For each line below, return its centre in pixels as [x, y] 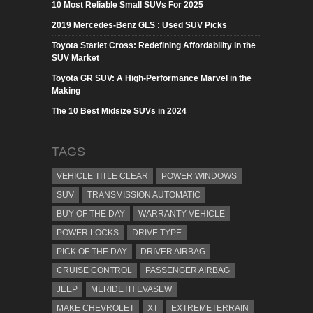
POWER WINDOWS [199, 176]
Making [66, 90]
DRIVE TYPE [157, 232]
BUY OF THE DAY [91, 213]
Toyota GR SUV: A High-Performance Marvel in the [152, 78]
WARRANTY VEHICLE [182, 213]
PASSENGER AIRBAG [188, 270]
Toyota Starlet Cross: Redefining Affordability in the [154, 45]
